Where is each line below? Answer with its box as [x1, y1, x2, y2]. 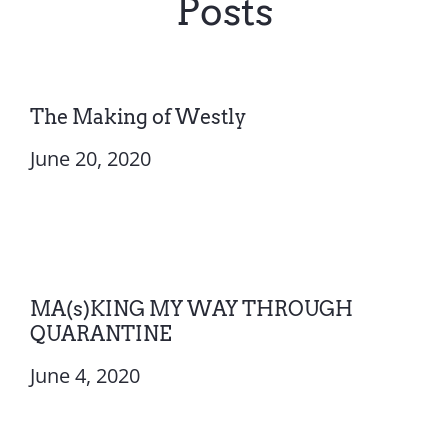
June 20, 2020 [29, 144, 151, 172]
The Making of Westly [29, 104, 246, 129]
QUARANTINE [29, 321, 172, 346]
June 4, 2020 [29, 361, 140, 389]
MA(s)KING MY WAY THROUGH [29, 296, 353, 321]
